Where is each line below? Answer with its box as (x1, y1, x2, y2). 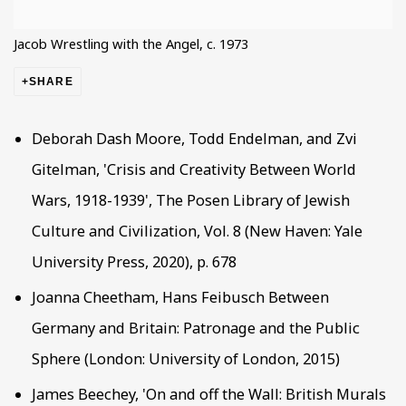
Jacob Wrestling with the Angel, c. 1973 (14, 34, 248, 53)
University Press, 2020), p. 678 (32, 252, 237, 273)
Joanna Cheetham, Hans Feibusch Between (32, 287, 329, 308)
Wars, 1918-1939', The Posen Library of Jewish (32, 190, 350, 211)
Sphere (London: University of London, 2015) (32, 349, 340, 370)
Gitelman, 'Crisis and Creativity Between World (32, 159, 356, 180)
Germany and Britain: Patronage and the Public (32, 318, 360, 339)
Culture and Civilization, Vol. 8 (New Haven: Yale (32, 221, 362, 242)
